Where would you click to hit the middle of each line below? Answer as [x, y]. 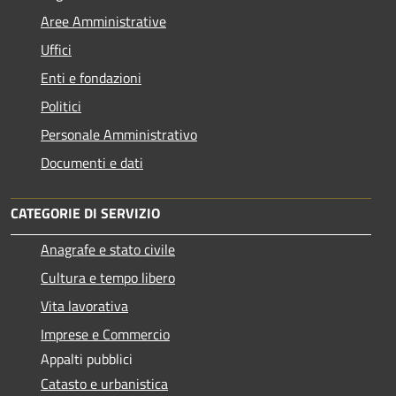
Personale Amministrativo [119, 135]
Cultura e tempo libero [108, 278]
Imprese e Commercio [105, 335]
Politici [61, 107]
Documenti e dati [92, 163]
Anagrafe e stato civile [108, 250]
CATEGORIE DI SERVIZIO [85, 213]
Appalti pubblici [87, 359]
